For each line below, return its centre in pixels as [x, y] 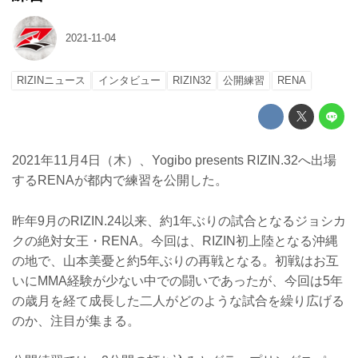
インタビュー [129, 81]
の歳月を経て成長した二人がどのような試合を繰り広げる [178, 300]
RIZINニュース [52, 81]
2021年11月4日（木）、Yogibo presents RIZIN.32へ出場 [174, 160]
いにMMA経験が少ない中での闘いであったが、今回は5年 [177, 280]
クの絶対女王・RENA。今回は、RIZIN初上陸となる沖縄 [175, 241]
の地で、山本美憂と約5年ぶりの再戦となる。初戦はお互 [175, 261]
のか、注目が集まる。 [76, 320]
